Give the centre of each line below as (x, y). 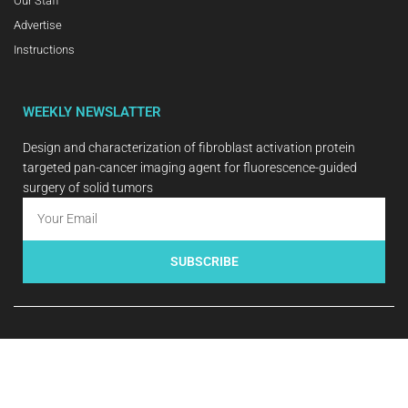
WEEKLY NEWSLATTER (92, 112)
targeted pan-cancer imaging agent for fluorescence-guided (190, 167)
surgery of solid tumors (88, 187)
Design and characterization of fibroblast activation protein (189, 147)
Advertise (38, 25)
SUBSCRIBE (204, 262)
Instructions (44, 49)
